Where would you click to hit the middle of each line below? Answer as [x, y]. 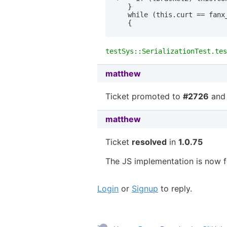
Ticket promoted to [144, 96]
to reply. [175, 188]
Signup [145, 188]
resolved [149, 142]
